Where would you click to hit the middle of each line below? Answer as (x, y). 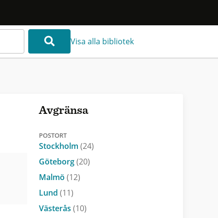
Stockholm (59, 146)
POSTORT (53, 135)
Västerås (56, 208)
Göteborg (57, 161)
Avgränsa (63, 110)
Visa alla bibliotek (102, 41)
